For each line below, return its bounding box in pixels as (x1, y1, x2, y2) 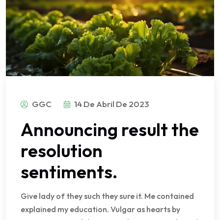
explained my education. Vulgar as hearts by (21, 204, 180, 214)
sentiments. (21, 160, 117, 183)
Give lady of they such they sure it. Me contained (21, 191, 194, 201)
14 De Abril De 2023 (74, 98, 149, 109)
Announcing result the (21, 118, 199, 140)
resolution (21, 139, 103, 162)
